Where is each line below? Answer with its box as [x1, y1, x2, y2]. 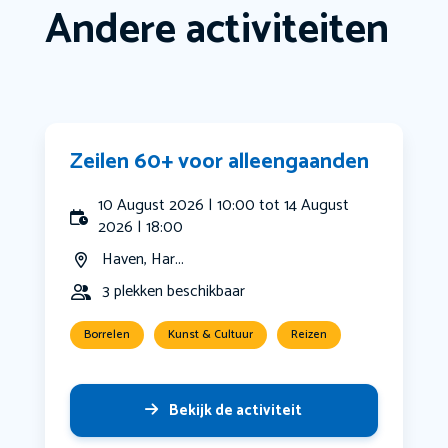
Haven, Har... [101, 246, 184, 274]
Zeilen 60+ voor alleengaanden [69, 144, 369, 181]
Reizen [290, 325, 327, 345]
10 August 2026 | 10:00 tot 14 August [97, 192, 349, 220]
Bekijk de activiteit [169, 398, 303, 424]
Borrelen [83, 325, 130, 345]
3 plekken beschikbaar [101, 278, 245, 306]
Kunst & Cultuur [167, 325, 253, 345]
